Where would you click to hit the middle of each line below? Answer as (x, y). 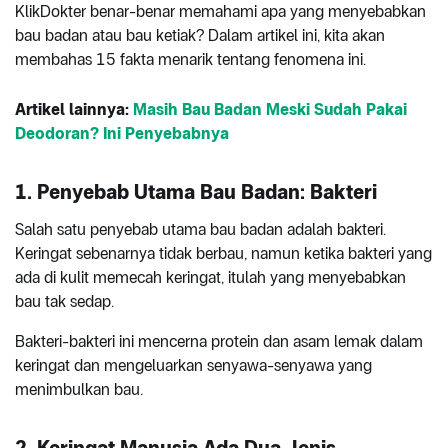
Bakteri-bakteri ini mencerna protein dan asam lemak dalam (219, 341)
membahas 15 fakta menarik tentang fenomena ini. (190, 59)
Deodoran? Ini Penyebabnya (122, 133)
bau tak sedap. (64, 301)
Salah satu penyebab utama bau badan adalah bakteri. (200, 229)
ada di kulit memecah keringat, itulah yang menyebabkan (210, 277)
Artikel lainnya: (74, 109)
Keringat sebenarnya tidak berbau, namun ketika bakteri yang (223, 253)
